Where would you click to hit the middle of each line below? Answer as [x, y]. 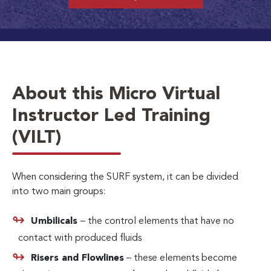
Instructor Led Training [111, 116]
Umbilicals [56, 221]
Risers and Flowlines [77, 258]
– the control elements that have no [157, 221]
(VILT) [37, 138]
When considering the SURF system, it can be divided [125, 177]
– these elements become [181, 258]
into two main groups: [59, 191]
